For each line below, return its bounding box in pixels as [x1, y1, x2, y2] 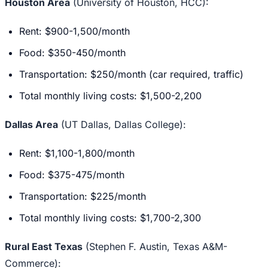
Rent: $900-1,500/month [19, 25, 130, 38]
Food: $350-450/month [19, 47, 126, 59]
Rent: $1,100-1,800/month [19, 147, 135, 160]
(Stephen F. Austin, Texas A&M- [83, 240, 227, 253]
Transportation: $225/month [19, 190, 146, 203]
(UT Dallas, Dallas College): [58, 118, 186, 131]
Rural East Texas [5, 240, 83, 253]
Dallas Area [5, 118, 58, 131]
